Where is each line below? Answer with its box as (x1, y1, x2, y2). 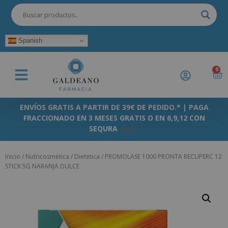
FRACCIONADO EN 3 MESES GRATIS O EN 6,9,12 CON (23, 113, 205, 123)
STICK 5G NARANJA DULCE (5, 162, 79, 171)
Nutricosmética (25, 152, 69, 161)
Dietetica (74, 152, 100, 161)
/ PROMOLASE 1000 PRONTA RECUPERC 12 (100, 152, 222, 161)
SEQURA (89, 124, 120, 133)
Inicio (5, 152, 20, 161)
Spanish (16, 36, 42, 44)
